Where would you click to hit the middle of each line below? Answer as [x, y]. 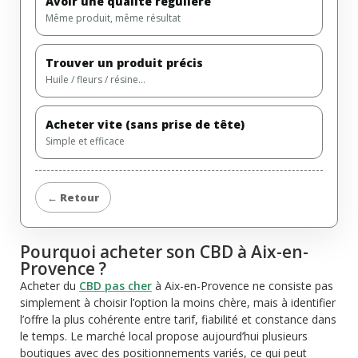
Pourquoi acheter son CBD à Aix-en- [164, 252]
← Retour [73, 198]
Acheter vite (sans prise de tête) [145, 125]
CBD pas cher [115, 286]
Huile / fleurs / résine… [95, 80]
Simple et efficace [85, 141]
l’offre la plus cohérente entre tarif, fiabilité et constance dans [178, 320]
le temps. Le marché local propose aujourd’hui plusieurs [164, 336]
